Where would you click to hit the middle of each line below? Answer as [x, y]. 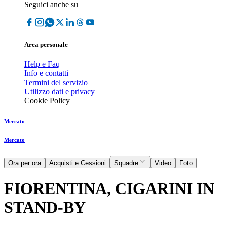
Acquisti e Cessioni [78, 163]
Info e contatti [46, 73]
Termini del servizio [56, 83]
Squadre [126, 163]
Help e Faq [42, 64]
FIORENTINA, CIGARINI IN [109, 188]
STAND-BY [45, 207]
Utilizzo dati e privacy [60, 92]
